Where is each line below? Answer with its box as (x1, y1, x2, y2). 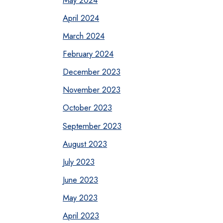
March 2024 (63, 30, 105, 42)
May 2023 (63, 191, 98, 204)
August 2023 (63, 137, 108, 150)
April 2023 (63, 210, 100, 222)
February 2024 (63, 48, 114, 60)
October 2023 (63, 102, 112, 114)
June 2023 (63, 173, 99, 186)
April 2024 (63, 12, 100, 24)
